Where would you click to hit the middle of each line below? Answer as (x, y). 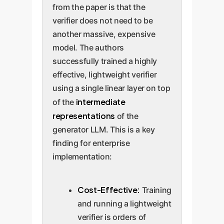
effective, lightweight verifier (105, 74)
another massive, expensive (104, 34)
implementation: (82, 156)
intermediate (100, 101)
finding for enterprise (91, 143)
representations (84, 115)
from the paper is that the (99, 7)
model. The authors (88, 47)
